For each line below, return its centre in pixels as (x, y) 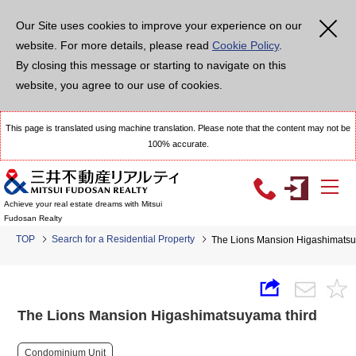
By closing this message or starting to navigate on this (151, 65)
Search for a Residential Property (123, 239)
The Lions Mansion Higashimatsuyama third (168, 315)
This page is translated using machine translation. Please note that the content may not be (178, 128)
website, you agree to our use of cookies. (119, 85)
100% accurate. (178, 144)
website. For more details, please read (114, 45)
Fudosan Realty (33, 219)
